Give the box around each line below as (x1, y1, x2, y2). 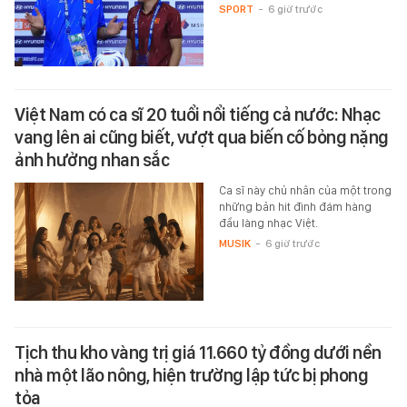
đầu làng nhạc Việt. (218, 216, 318, 231)
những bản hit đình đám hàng (218, 200, 372, 214)
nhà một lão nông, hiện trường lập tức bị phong (15, 363, 368, 386)
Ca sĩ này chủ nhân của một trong (218, 184, 392, 198)
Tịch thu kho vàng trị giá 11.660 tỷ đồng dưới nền (15, 341, 382, 363)
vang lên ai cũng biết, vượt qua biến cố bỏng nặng (15, 126, 389, 149)
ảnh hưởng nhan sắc (15, 149, 169, 172)
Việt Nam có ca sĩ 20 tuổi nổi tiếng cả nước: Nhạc (15, 104, 381, 126)
